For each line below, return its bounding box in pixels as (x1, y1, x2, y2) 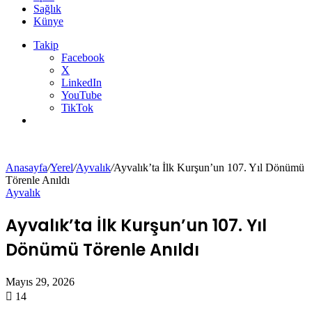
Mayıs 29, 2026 (6, 276, 75, 288)
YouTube (61, 89, 102, 102)
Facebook (61, 52, 104, 64)
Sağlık (33, 3, 61, 15)
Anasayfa (6, 162, 47, 174)
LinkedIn (61, 77, 102, 89)
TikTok (61, 102, 93, 114)
